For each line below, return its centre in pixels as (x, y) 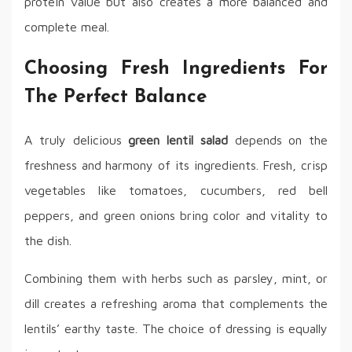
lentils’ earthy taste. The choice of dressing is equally (176, 328)
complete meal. (67, 26)
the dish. (48, 240)
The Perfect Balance (115, 97)
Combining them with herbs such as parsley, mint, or (176, 278)
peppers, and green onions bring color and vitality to (176, 215)
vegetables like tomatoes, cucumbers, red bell (176, 190)
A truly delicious (77, 139)
